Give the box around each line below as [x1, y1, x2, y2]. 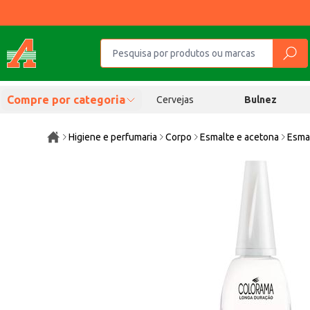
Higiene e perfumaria [69, 131, 158, 143]
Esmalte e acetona [200, 131, 280, 143]
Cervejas [156, 94, 194, 105]
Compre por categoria [7, 93, 125, 106]
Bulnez [244, 94, 277, 105]
